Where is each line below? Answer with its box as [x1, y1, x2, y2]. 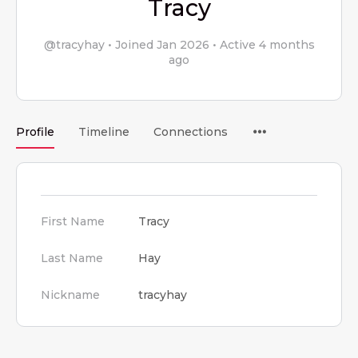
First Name [41, 214, 105, 229]
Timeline [78, 125, 129, 139]
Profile [16, 125, 54, 139]
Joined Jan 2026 [111, 38, 213, 52]
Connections [153, 125, 228, 139]
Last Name [41, 251, 103, 265]
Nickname [41, 288, 100, 302]
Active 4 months [216, 38, 315, 52]
